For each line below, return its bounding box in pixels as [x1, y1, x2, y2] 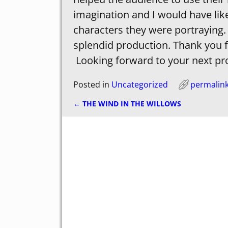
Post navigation [73, 106, 161, 121]
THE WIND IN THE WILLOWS [80, 98, 181, 108]
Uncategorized [111, 78, 168, 90]
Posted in [73, 78, 109, 90]
